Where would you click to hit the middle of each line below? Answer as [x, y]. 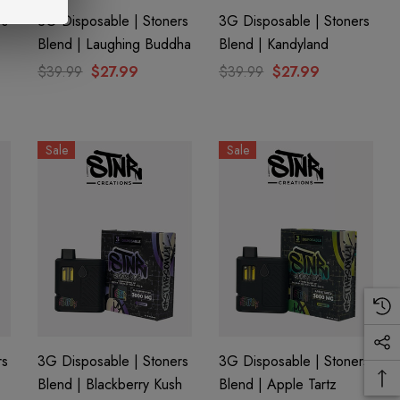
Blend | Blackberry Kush [110, 384]
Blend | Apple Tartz [278, 384]
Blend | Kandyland [274, 45]
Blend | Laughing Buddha [115, 45]
